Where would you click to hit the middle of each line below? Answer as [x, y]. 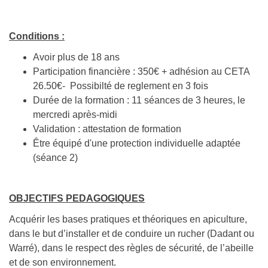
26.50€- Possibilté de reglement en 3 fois [121, 86]
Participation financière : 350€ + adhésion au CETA [141, 72]
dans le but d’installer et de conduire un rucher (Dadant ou [132, 234]
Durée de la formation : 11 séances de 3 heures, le [139, 100]
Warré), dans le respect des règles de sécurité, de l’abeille [131, 248]
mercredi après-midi [75, 115]
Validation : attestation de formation [107, 129]
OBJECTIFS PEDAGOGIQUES [77, 199]
